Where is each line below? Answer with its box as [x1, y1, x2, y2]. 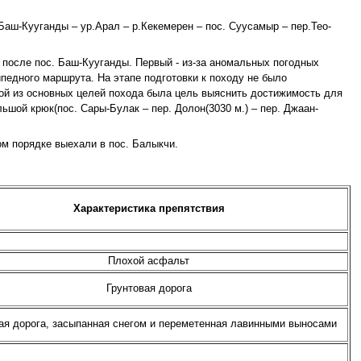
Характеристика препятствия [73, 203, 225, 215]
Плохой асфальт [108, 255, 190, 268]
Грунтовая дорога [106, 283, 192, 295]
